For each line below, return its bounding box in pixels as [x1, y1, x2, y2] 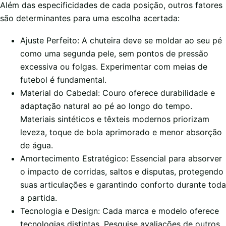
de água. [20, 140, 53, 151]
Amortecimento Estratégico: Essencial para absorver [20, 153, 222, 164]
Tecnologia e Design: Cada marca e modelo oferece [20, 206, 219, 216]
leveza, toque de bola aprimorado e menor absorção [20, 127, 222, 138]
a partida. [20, 193, 57, 203]
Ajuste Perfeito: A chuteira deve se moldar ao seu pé [20, 35, 222, 46]
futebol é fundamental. [20, 75, 106, 85]
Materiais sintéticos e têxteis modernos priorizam [20, 114, 209, 125]
